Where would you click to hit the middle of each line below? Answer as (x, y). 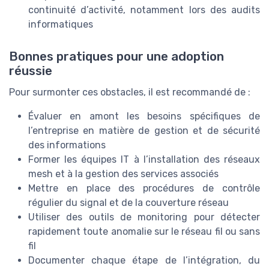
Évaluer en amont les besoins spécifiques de (144, 116)
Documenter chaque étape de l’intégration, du (144, 261)
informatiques (61, 25)
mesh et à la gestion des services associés (123, 174)
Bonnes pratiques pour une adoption (116, 57)
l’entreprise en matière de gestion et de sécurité (144, 131)
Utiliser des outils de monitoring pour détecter (144, 217)
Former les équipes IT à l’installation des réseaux (144, 160)
